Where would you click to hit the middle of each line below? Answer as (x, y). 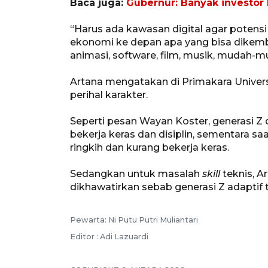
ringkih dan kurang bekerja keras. (150, 147)
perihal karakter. (109, 95)
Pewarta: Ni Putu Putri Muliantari (134, 220)
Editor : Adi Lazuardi (109, 236)
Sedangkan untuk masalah (136, 173)
